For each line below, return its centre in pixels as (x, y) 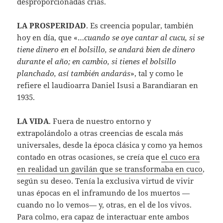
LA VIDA (33, 121)
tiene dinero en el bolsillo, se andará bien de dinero (106, 50)
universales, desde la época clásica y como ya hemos (110, 145)
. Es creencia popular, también (140, 26)
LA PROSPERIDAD (52, 26)
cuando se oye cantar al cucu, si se (144, 38)
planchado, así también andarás (74, 73)
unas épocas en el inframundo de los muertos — (104, 193)
